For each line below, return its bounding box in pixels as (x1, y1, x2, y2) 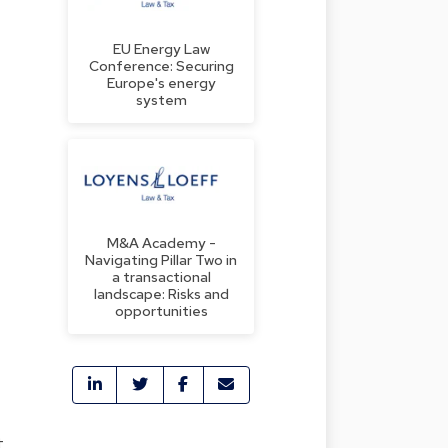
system (135, 89, 187, 109)
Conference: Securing (88, 55, 234, 75)
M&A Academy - (106, 232, 216, 252)
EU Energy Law (112, 38, 210, 58)
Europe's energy (106, 72, 216, 92)
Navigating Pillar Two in (85, 249, 237, 269)
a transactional (111, 266, 211, 286)
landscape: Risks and (93, 283, 229, 303)
